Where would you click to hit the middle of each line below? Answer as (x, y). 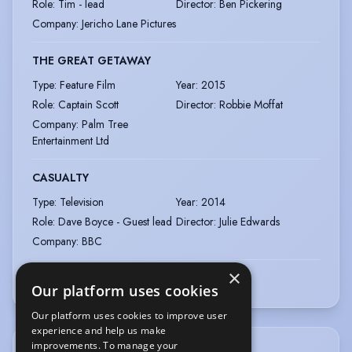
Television (82, 202)
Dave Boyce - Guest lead (115, 221)
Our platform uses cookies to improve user (130, 315)
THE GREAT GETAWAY (92, 60)
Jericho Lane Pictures (129, 23)
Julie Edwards (249, 221)
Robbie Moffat (251, 104)
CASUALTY (60, 177)
